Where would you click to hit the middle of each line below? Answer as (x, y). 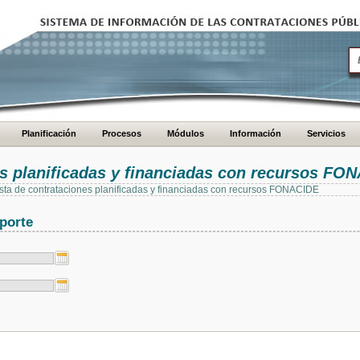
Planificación (49, 133)
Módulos (186, 133)
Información (256, 133)
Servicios (326, 133)
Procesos (122, 133)
